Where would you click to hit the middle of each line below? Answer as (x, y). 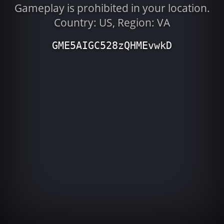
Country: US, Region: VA (112, 23)
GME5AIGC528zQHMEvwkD (112, 46)
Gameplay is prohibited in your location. (112, 8)
